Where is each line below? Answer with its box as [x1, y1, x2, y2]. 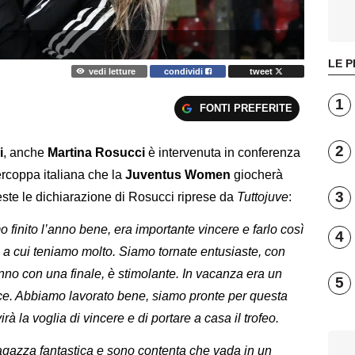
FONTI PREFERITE [199, 101, 292, 114]
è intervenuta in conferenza [145, 146, 300, 160]
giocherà [231, 168, 283, 182]
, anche [3, 146, 48, 160]
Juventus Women [125, 168, 231, 182]
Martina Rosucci [48, 146, 145, 160]
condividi [164, 66, 206, 76]
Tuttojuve [237, 190, 288, 204]
